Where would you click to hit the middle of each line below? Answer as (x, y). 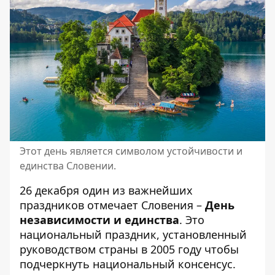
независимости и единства (99, 219)
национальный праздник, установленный (133, 234)
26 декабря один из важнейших (106, 190)
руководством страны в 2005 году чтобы (129, 249)
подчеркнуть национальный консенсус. (128, 264)
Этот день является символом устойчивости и (131, 151)
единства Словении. (68, 165)
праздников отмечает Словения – (112, 205)
